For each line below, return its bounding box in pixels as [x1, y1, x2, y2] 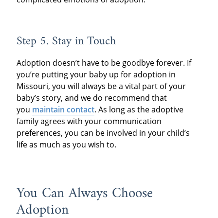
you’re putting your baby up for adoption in [16, 69, 176, 80]
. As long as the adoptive [94, 104, 183, 115]
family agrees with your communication [16, 115, 162, 127]
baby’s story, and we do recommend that [16, 92, 167, 103]
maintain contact [32, 104, 94, 115]
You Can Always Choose [16, 181, 153, 206]
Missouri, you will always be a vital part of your [16, 80, 186, 91]
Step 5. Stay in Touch [16, 31, 116, 52]
